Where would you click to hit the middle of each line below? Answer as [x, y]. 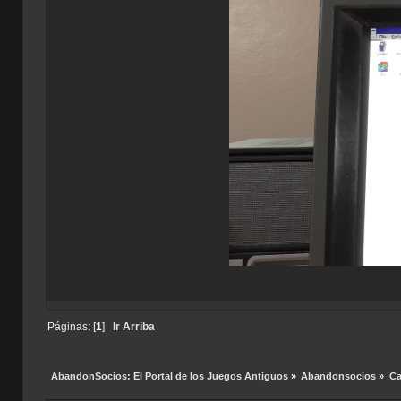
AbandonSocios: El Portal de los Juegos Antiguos [169, 375]
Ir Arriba [133, 327]
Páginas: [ [71, 327]
